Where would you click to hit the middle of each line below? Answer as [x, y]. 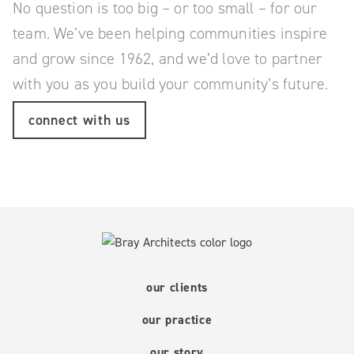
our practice [177, 320]
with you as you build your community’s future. [171, 84]
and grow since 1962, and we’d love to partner [168, 59]
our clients [177, 288]
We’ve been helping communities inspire [190, 34]
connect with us [79, 121]
